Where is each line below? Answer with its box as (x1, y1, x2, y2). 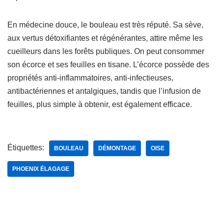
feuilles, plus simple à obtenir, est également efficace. (7, 100, 192, 109)
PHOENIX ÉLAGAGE (12, 165, 69, 172)
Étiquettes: (7, 143, 44, 152)
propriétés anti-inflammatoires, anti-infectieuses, (7, 73, 173, 82)
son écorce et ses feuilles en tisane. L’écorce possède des (7, 60, 209, 69)
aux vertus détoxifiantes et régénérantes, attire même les (7, 33, 203, 42)
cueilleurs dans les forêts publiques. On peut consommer (7, 47, 204, 55)
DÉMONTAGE (98, 144, 136, 152)
